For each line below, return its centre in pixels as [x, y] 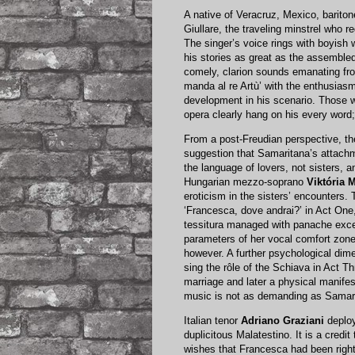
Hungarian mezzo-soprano [245, 182]
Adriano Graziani [282, 321]
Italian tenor [212, 321]
